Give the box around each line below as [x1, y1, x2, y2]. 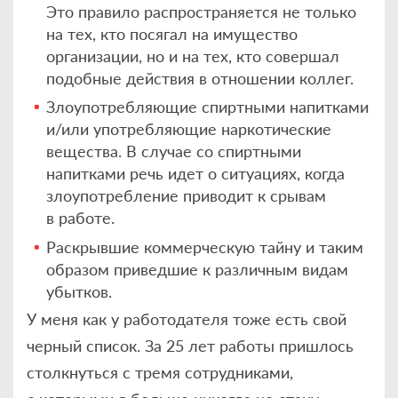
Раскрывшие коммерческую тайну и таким [46, 236, 364, 257]
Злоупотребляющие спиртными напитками [46, 97, 370, 117]
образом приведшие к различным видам [46, 259, 349, 279]
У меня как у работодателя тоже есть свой [27, 309, 346, 330]
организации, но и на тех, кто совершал [46, 45, 340, 66]
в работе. [46, 208, 115, 228]
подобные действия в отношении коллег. [46, 68, 354, 88]
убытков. [46, 281, 113, 301]
